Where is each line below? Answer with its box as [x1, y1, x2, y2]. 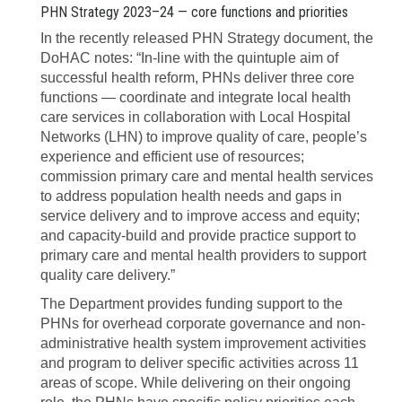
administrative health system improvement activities [40, 336, 366, 351]
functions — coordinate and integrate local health [40, 90, 351, 105]
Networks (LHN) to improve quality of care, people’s [40, 129, 367, 144]
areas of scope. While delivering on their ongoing [40, 375, 351, 390]
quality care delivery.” [40, 267, 175, 283]
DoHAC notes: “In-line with [40, 50, 210, 66]
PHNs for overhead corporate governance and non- [40, 316, 365, 331]
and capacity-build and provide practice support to [40, 228, 356, 243]
